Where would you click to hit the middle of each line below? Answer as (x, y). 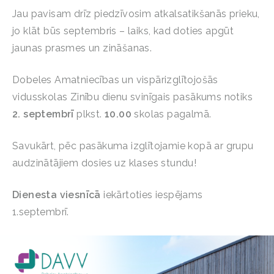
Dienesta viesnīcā (57, 195)
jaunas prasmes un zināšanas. (82, 48)
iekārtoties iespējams (152, 195)
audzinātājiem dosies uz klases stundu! (105, 163)
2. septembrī (43, 114)
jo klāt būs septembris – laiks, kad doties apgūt (123, 31)
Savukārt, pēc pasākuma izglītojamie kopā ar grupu (133, 146)
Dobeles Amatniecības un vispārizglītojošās (115, 80)
